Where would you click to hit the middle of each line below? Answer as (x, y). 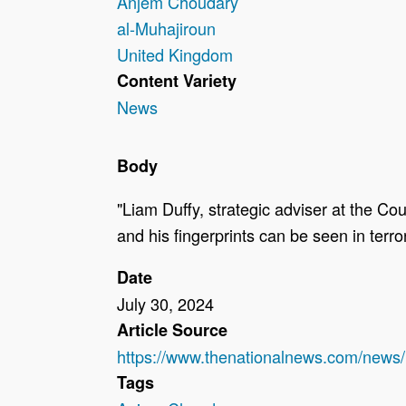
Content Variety (176, 81)
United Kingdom (174, 55)
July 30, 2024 (165, 304)
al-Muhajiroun (166, 29)
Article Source (172, 330)
